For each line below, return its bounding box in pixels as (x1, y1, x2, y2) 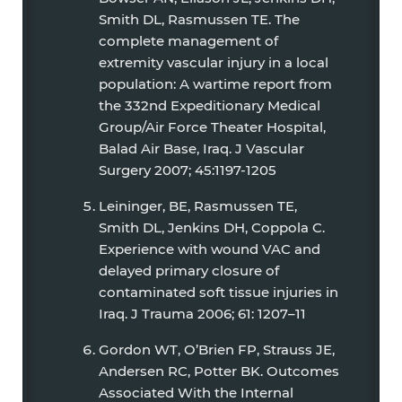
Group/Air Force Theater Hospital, (99, 118, 326, 135)
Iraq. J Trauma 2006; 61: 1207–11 (99, 305, 306, 322)
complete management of (99, 32, 278, 49)
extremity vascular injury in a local (99, 54, 328, 71)
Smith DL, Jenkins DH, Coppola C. (99, 219, 325, 236)
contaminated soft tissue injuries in (99, 284, 338, 301)
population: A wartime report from (99, 75, 332, 92)
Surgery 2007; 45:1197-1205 (99, 162, 276, 179)
